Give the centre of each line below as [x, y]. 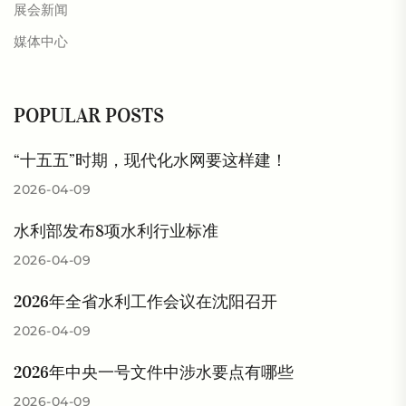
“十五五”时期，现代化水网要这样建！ [150, 160]
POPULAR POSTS [89, 115]
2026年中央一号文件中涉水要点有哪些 [154, 372]
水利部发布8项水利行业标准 [116, 231]
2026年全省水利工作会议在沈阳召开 [145, 302]
